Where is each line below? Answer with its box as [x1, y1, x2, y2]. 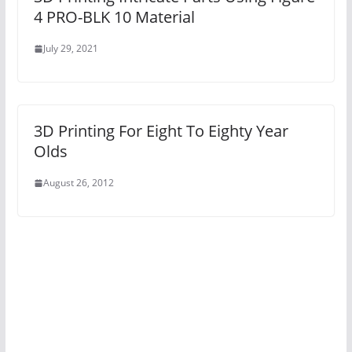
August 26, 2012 [42, 176, 114, 190]
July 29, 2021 [42, 42, 98, 56]
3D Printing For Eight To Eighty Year [33, 120, 288, 142]
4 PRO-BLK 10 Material [33, 6, 195, 28]
